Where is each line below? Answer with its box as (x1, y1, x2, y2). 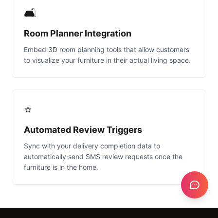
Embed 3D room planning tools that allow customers (24, 45, 189, 54)
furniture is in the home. (24, 163, 98, 171)
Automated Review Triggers (24, 124, 142, 135)
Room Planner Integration (24, 28, 131, 38)
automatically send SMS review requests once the (24, 152, 182, 161)
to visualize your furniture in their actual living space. (24, 55, 191, 64)
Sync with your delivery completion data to (24, 141, 160, 150)
